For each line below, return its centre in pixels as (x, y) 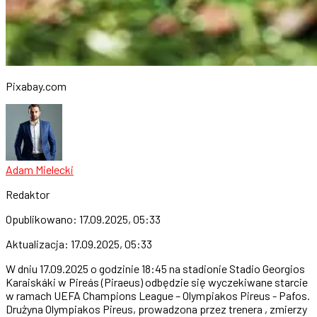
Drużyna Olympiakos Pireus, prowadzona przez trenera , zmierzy (156, 309)
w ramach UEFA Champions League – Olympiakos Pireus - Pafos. (158, 295)
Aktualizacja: (38, 243)
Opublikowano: (42, 219)
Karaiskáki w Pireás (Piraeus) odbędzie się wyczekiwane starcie (157, 282)
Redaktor (28, 194)
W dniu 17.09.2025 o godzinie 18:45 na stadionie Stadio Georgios (155, 268)
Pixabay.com (36, 86)
